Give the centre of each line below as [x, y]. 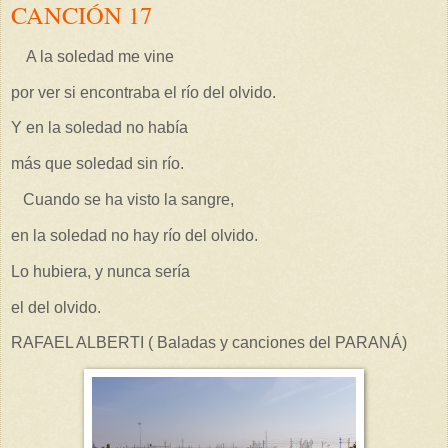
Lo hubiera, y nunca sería [100, 271]
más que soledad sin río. [97, 164]
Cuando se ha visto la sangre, [122, 200]
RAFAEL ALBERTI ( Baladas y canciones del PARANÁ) [209, 343]
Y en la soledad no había [99, 128]
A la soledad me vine [92, 56]
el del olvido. [56, 307]
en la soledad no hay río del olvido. [134, 235]
